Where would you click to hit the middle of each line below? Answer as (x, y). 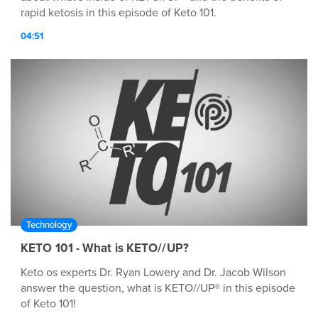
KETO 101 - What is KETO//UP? (105, 248)
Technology (49, 225)
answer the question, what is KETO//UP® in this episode (158, 289)
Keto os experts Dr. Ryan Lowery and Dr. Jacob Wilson (153, 273)
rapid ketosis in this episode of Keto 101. (119, 13)
